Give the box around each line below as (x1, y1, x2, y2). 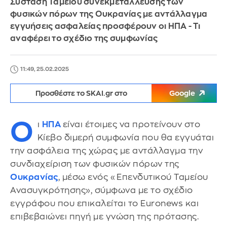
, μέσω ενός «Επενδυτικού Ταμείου (58, 173, 208, 181)
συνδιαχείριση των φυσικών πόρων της (10, 160, 179, 168)
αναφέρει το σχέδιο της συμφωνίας (10, 34, 158, 43)
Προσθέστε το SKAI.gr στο (35, 90, 127, 97)
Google (169, 90, 195, 97)
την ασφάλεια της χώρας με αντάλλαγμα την (10, 146, 203, 155)
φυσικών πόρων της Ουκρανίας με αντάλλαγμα (10, 10, 208, 18)
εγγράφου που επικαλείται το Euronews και (10, 199, 199, 208)
